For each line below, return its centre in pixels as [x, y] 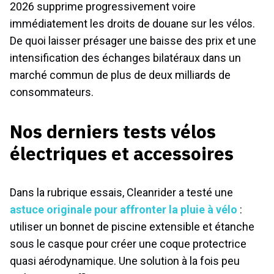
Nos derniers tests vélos [113, 131]
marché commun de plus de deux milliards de [120, 75]
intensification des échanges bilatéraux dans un [125, 58]
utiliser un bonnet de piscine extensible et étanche [132, 227]
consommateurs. [52, 92]
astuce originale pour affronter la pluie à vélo [124, 209]
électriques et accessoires [122, 153]
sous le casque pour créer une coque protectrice [128, 244]
